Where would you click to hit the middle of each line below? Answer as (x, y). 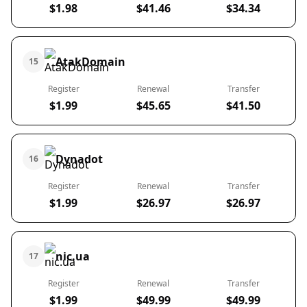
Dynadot (79, 159)
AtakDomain (90, 62)
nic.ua (73, 256)
